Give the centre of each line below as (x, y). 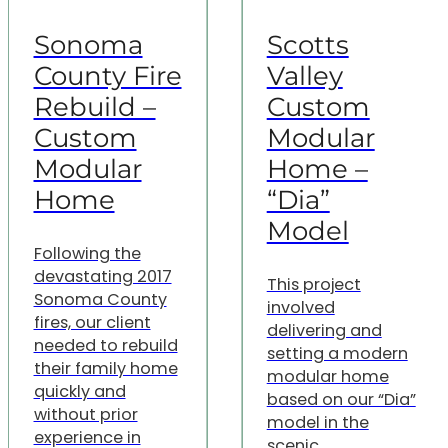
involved (300, 308)
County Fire (107, 75)
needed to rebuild (105, 346)
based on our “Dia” (341, 400)
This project (313, 285)
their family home (105, 369)
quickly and (79, 392)
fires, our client (92, 323)
